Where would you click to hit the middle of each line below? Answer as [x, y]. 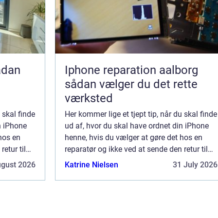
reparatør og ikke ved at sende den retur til [136, 149]
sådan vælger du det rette [131, 84]
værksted [89, 99]
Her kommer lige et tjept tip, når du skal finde [141, 114]
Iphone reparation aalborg [131, 70]
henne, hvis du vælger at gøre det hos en [134, 138]
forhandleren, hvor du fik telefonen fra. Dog [138, 161]
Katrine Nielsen [91, 165]
